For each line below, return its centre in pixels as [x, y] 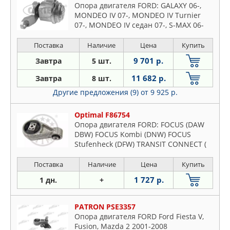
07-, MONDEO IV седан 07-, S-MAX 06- [139, 25]
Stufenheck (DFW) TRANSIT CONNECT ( [140, 144]
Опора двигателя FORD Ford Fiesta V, [139, 216]
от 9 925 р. [159, 92]
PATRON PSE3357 [105, 206]
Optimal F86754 [102, 114]
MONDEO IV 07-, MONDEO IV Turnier [138, 15]
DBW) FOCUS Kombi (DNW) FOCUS [133, 134]
